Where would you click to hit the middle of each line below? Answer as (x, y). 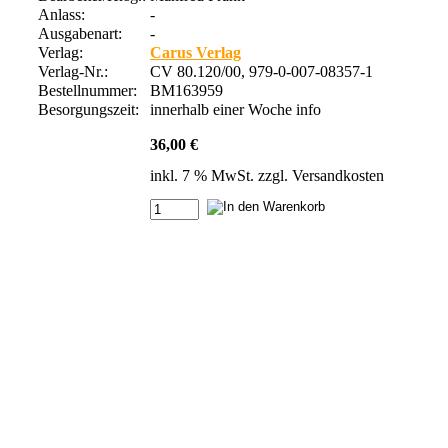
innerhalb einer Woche (223, 109)
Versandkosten (338, 175)
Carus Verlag (195, 52)
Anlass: (61, 14)
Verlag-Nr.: (75, 71)
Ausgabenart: (80, 33)
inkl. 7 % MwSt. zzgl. (221, 175)
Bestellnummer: (91, 90)
